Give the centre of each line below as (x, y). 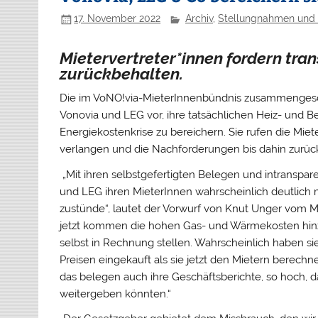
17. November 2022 (117, 19)
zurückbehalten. (122, 73)
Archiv (199, 19)
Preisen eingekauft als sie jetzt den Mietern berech (184, 259)
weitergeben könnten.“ (116, 294)
